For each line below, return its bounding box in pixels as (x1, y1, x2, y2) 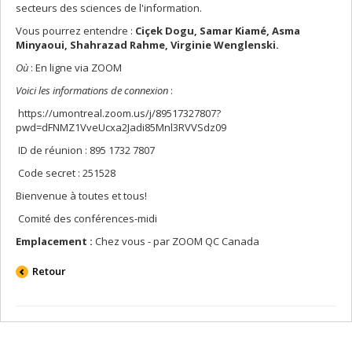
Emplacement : (16, 234, 93, 248)
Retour (32, 264, 67, 278)
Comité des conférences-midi (16, 211, 157, 225)
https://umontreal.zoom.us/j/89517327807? (16, 106, 221, 120)
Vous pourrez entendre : (16, 24, 135, 38)
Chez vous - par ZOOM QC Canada (93, 234, 259, 248)
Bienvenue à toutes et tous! (16, 189, 147, 203)
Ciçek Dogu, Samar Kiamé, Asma (135, 24, 300, 38)
